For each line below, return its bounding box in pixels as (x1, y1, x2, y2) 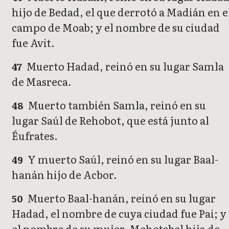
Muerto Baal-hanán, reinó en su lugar (26, 190, 216, 206)
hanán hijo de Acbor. (12, 167, 117, 182)
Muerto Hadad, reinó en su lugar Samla (25, 58, 224, 74)
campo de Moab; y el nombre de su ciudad (12, 19, 220, 35)
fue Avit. (12, 35, 55, 51)
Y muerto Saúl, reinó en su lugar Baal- (26, 151, 219, 167)
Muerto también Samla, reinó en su (26, 97, 207, 113)
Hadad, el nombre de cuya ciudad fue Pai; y (12, 205, 226, 221)
